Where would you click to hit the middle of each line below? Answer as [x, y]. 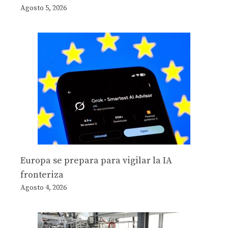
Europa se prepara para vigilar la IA [96, 161]
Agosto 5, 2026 [44, 8]
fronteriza [42, 175]
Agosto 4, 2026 [44, 188]
